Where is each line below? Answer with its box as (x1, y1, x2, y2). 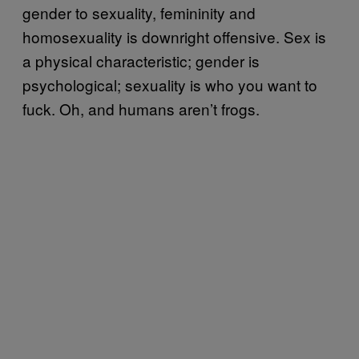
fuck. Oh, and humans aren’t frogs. (22, 97, 260, 119)
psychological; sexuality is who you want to (22, 73, 317, 95)
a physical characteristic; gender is (22, 49, 260, 71)
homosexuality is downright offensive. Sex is (22, 25, 326, 47)
